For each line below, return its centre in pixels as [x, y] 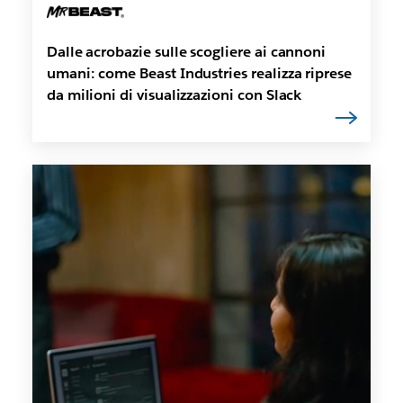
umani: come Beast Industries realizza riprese [199, 73]
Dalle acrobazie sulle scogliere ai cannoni [186, 51]
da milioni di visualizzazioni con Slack [174, 94]
